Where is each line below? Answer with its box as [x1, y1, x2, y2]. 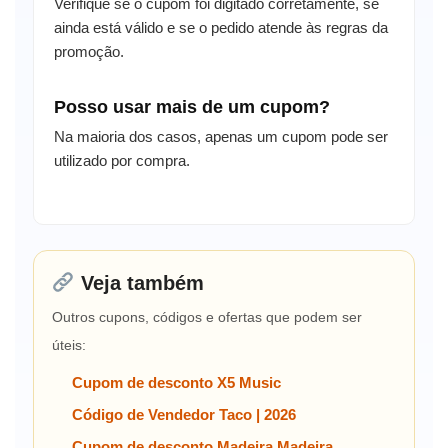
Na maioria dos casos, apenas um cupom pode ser [54, 127, 388, 145]
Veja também [74, 271, 204, 294]
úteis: [52, 336, 86, 353]
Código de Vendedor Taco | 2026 [72, 405, 296, 423]
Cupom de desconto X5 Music [72, 373, 281, 391]
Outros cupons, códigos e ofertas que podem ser [52, 308, 362, 325]
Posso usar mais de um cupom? [54, 96, 330, 117]
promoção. [54, 42, 124, 60]
